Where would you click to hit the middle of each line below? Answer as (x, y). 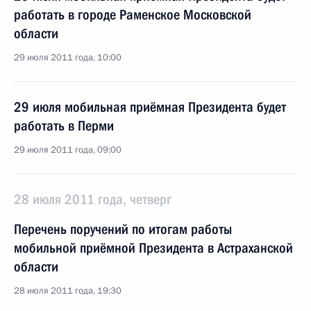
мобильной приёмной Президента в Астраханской (153, 248)
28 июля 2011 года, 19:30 (68, 291)
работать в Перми (64, 126)
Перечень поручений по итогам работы (123, 229)
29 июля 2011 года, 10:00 (68, 58)
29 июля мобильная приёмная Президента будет (150, 107)
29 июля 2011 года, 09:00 (68, 150)
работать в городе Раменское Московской (133, 15)
